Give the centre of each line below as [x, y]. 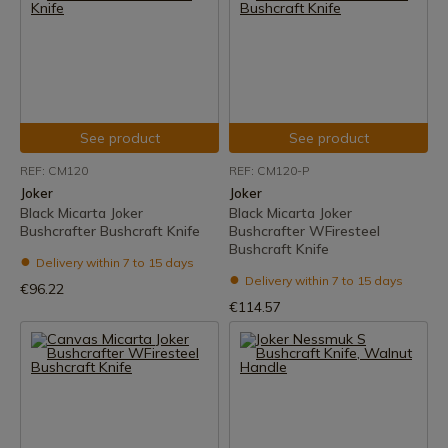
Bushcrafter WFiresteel [304, 231]
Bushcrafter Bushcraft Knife [110, 231]
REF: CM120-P [269, 170]
